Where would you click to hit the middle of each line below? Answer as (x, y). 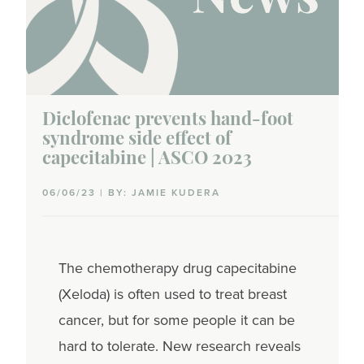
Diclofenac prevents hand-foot (167, 120)
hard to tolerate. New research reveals (179, 346)
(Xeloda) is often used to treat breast (172, 294)
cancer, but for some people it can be (176, 320)
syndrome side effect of (136, 140)
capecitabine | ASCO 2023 (147, 159)
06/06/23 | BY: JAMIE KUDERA (131, 192)
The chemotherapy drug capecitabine (177, 268)
